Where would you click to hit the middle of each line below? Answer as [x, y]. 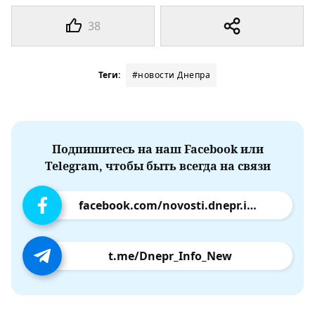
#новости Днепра [171, 75]
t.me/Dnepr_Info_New [170, 256]
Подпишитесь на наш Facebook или [157, 149]
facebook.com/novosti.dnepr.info [252, 205]
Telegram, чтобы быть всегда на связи [157, 166]
